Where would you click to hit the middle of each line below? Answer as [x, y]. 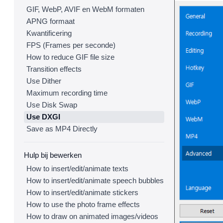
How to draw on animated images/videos [92, 216]
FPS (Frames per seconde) [71, 45]
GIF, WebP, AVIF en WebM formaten [85, 9]
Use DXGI [43, 117]
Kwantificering [49, 33]
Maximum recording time [67, 93]
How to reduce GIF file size [70, 57]
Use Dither [44, 81]
